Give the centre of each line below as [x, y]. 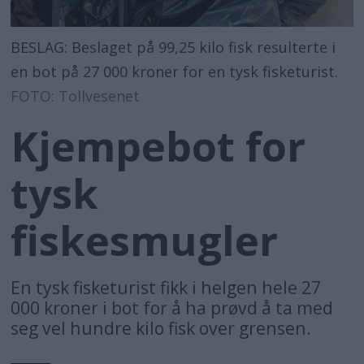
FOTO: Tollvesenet [76, 95]
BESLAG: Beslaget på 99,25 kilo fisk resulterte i [173, 47]
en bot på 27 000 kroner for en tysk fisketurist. [175, 71]
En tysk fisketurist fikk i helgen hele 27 [166, 287]
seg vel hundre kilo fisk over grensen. [161, 327]
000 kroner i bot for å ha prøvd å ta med [172, 307]
